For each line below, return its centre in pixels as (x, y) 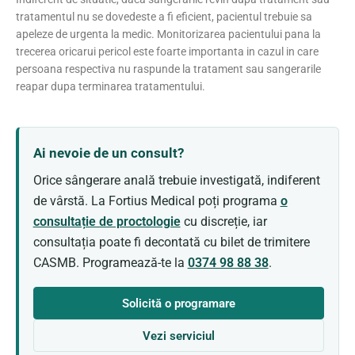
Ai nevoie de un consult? (108, 153)
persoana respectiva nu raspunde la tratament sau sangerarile (168, 69)
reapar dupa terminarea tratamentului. (111, 86)
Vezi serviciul (179, 336)
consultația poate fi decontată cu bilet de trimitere (171, 242)
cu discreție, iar (223, 221)
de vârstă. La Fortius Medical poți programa (157, 200)
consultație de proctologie (107, 221)
